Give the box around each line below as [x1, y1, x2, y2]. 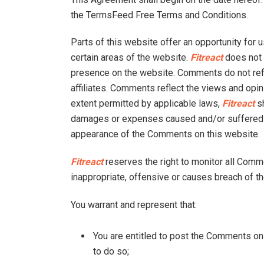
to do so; [93, 245, 129, 257]
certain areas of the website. [71, 52, 190, 64]
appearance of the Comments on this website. [71, 128, 260, 140]
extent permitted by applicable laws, [71, 98, 222, 110]
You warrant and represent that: [71, 199, 197, 211]
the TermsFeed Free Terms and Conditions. [71, 9, 248, 21]
